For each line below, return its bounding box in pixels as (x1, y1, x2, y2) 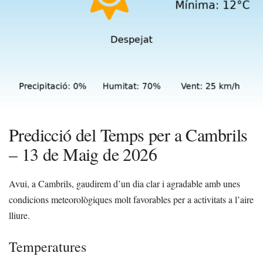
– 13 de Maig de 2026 (9, 142, 157, 166)
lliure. (9, 209, 30, 222)
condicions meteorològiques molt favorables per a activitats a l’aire (9, 193, 254, 206)
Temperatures (9, 237, 86, 257)
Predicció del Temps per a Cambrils (9, 123, 248, 147)
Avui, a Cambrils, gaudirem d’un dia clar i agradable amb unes (9, 177, 240, 190)
